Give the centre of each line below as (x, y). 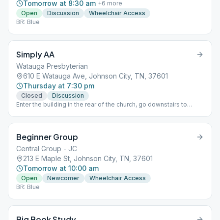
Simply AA (35, 54)
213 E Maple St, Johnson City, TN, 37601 (88, 158)
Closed (32, 96)
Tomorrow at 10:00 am (61, 168)
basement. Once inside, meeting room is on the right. (93, 112)
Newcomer (63, 178)
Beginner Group (47, 137)
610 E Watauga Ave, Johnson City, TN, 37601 (96, 76)
